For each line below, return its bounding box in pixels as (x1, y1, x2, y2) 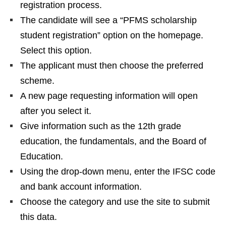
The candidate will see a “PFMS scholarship (20, 15, 197, 26)
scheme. (20, 76, 54, 86)
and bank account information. (20, 182, 142, 192)
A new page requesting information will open (20, 91, 198, 101)
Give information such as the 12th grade (20, 121, 181, 132)
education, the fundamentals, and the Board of (20, 136, 206, 147)
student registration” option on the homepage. (20, 30, 203, 41)
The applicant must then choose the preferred (20, 61, 203, 71)
